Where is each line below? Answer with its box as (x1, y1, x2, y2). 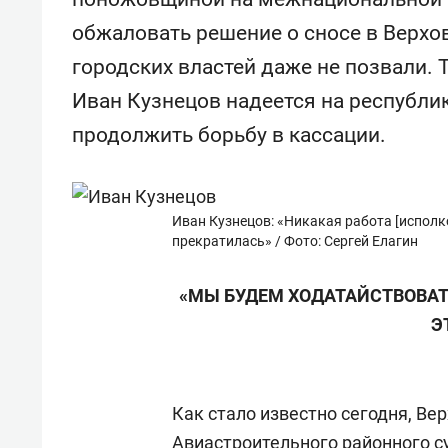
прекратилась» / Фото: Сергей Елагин (172, 233, 418, 249)
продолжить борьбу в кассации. (72, 123, 386, 147)
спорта (92, 2, 153, 24)
